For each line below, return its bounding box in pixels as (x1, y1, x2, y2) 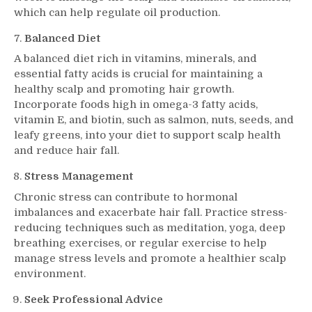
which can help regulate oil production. (14, 6, 220, 19)
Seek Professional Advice (24, 292, 163, 306)
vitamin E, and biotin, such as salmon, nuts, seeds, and (14, 114, 294, 126)
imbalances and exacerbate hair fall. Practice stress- (14, 205, 288, 219)
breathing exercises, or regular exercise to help (14, 236, 267, 249)
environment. (14, 267, 86, 280)
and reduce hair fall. (14, 144, 119, 157)
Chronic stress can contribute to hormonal (14, 190, 237, 203)
